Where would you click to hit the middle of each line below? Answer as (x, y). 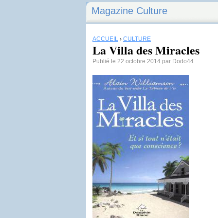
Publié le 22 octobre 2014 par (132, 61)
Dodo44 (183, 61)
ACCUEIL (105, 39)
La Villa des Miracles (146, 50)
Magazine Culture (129, 11)
